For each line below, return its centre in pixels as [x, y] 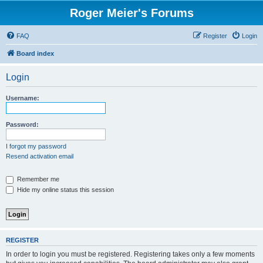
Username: [23, 98]
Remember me [37, 179]
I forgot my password [36, 146]
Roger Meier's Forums [131, 13]
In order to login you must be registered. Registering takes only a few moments [130, 254]
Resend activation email [40, 156]
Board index [35, 53]
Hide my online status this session [65, 189]
